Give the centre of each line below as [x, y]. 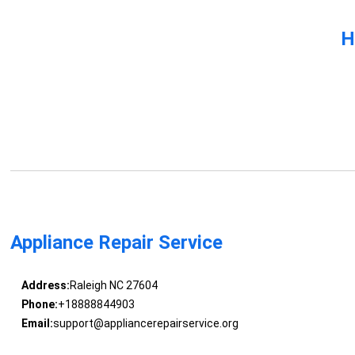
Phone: [39, 305]
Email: [37, 324]
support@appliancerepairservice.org [145, 324]
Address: [45, 286]
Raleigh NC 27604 [113, 286]
